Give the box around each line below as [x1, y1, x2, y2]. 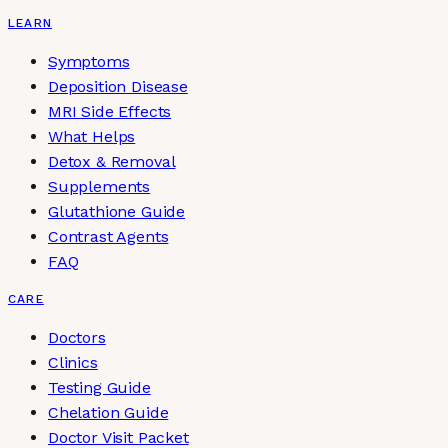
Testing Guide [48, 378, 151, 397]
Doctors [48, 328, 106, 347]
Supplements [48, 177, 151, 196]
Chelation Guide [48, 403, 169, 422]
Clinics [48, 353, 98, 372]
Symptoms [48, 52, 130, 71]
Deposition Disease [48, 77, 188, 96]
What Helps [48, 127, 136, 146]
